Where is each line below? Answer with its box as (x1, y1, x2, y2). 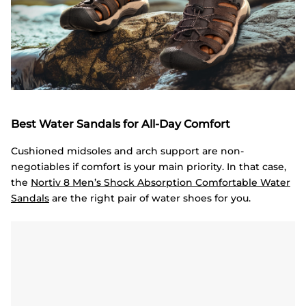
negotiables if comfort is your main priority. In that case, (11, 160, 286, 173)
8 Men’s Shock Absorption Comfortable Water (61, 176, 290, 189)
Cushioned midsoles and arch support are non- (11, 144, 244, 157)
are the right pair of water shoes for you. (49, 191, 251, 204)
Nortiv (31, 176, 61, 189)
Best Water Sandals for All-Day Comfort (11, 117, 230, 131)
